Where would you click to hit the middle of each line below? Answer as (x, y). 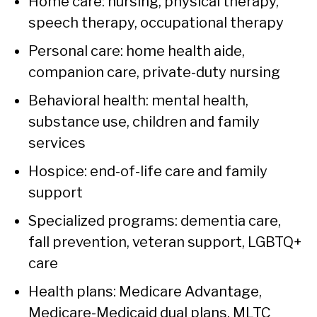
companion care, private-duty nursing (154, 73)
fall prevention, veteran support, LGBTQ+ (165, 242)
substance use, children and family (144, 122)
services (57, 143)
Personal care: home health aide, (137, 51)
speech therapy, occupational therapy (156, 23)
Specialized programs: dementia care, (155, 221)
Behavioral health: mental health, (138, 101)
